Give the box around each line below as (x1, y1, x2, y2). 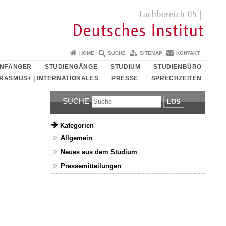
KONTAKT (176, 50, 200, 56)
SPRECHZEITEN (151, 75, 202, 82)
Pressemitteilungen (61, 162, 122, 170)
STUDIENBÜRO (153, 63, 202, 70)
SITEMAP (139, 50, 162, 56)
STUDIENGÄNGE (44, 63, 98, 70)
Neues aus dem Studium (61, 148, 138, 156)
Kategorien (60, 121, 94, 129)
